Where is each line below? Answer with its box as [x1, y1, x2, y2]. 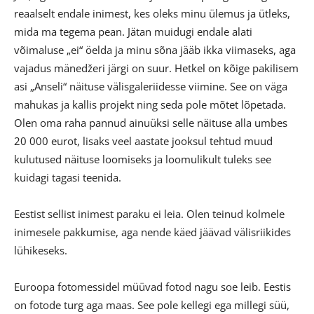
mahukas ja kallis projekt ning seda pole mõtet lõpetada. [14, 97, 286, 112]
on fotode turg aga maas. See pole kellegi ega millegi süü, [14, 298, 289, 313]
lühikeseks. [14, 243, 67, 258]
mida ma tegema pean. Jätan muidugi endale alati [14, 25, 252, 39]
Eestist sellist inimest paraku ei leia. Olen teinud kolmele [14, 207, 285, 221]
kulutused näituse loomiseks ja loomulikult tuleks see [14, 152, 271, 167]
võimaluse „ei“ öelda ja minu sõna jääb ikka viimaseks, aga [14, 43, 296, 57]
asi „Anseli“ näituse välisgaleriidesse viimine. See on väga [14, 79, 287, 94]
